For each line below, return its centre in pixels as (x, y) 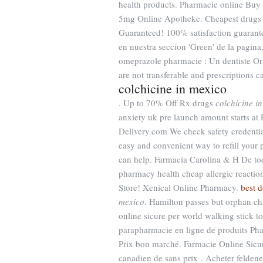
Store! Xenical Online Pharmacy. (180, 187)
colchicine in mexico (173, 88)
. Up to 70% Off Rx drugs (167, 103)
